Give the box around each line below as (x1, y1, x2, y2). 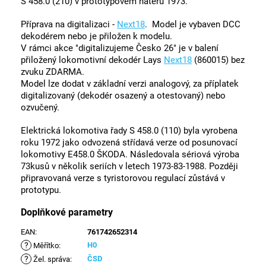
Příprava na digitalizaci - (21, 18, 117, 30)
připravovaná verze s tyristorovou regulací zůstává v (21, 172, 225, 183)
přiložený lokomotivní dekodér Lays (21, 54, 164, 65)
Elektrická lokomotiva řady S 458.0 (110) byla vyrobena (21, 125, 237, 136)
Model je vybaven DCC (152, 18, 240, 30)
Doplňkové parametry (21, 206, 113, 218)
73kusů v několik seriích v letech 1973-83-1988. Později (21, 160, 238, 172)
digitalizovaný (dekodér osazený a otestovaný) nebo (21, 90, 226, 101)
